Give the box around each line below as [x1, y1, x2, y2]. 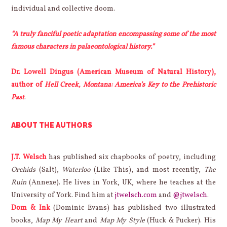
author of [11, 80, 45, 90]
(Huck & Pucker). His [144, 216, 216, 226]
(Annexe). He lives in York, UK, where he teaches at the [26, 178, 216, 188]
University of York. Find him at [11, 191, 115, 201]
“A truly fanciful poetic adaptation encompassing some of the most [11, 29, 216, 40]
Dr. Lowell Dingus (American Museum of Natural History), [11, 67, 216, 78]
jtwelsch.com [115, 191, 158, 201]
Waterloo [62, 165, 91, 175]
